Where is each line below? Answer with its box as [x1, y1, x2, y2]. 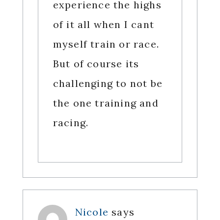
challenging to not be [53, 77, 163, 90]
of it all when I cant [53, 18, 154, 31]
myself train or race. [53, 38, 159, 51]
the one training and [53, 97, 159, 110]
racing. [53, 116, 89, 129]
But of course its [53, 57, 139, 70]
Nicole [75, 206, 109, 219]
